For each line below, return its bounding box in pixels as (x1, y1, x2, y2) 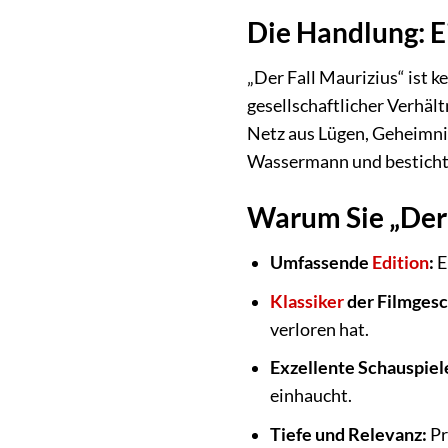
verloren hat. (269, 318, 369, 340)
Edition (371, 252, 429, 274)
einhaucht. (269, 385, 352, 407)
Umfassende (269, 252, 372, 274)
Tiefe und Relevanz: (269, 424, 427, 446)
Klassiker (269, 290, 344, 312)
